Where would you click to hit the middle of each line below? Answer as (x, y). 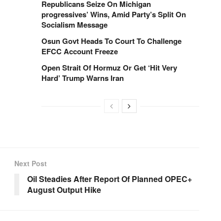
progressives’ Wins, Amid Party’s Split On (114, 15)
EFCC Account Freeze (80, 52)
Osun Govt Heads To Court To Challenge (111, 41)
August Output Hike (64, 190)
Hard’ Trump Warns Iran (83, 78)
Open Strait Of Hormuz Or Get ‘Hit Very (109, 68)
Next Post (31, 164)
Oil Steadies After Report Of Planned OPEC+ (110, 179)
